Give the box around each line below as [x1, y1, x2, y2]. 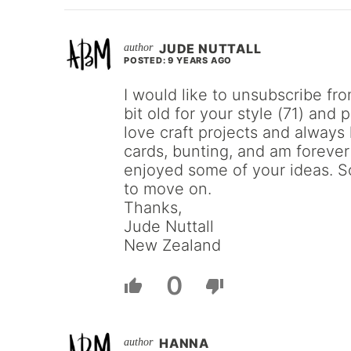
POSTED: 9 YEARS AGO [124, 55, 233, 66]
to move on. [124, 179, 212, 198]
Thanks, [124, 198, 182, 217]
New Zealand [124, 236, 221, 255]
